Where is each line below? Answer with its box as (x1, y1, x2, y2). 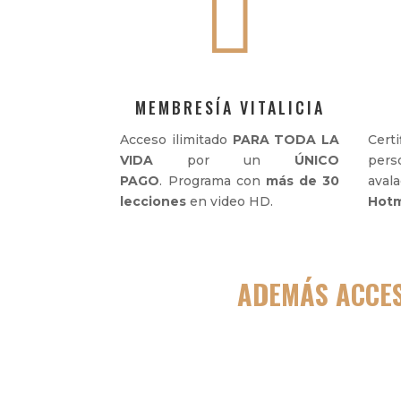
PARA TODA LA (232, 132, 339, 149)
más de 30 (265, 173, 340, 190)
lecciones (120, 193, 191, 210)
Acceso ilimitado (120, 132, 233, 149)
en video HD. (190, 193, 274, 210)
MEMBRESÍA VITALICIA (134, 96, 325, 120)
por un (153, 152, 294, 169)
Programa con (167, 173, 266, 190)
